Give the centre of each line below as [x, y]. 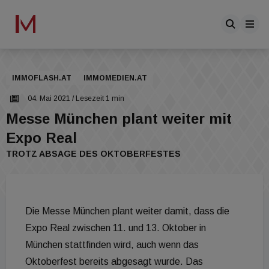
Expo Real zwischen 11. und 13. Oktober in [116, 228]
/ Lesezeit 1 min [97, 98]
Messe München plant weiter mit [119, 119]
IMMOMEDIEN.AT [115, 78]
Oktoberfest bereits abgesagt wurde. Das [114, 261]
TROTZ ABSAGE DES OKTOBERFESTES [93, 154]
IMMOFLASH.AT [42, 78]
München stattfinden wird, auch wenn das [112, 245]
